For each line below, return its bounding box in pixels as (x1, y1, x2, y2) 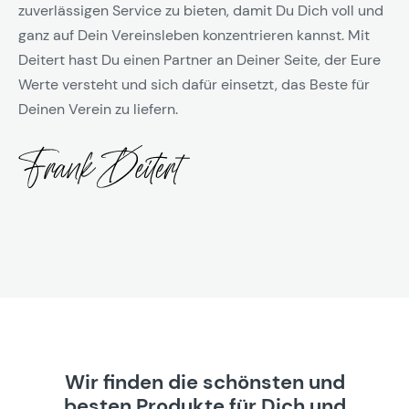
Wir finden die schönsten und (64, 369, 345, 396)
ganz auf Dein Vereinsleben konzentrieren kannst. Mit (18, 26, 370, 46)
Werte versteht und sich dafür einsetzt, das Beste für (18, 75, 370, 95)
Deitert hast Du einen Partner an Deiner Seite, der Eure (18, 50, 381, 70)
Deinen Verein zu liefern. (18, 100, 178, 120)
